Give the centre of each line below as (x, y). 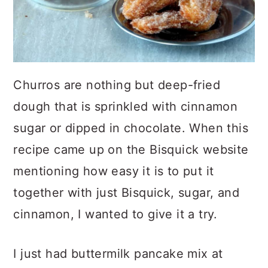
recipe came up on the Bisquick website (131, 149)
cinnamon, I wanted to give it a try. (115, 214)
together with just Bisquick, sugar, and (126, 192)
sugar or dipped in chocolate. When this (131, 128)
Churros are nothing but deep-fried (117, 85)
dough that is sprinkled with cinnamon (126, 106)
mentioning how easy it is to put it (114, 171)
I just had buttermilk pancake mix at (118, 253)
